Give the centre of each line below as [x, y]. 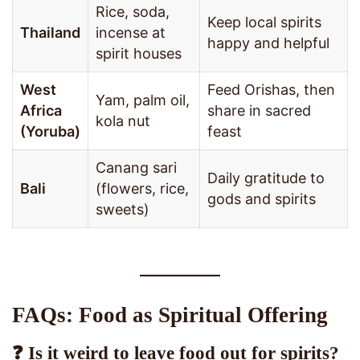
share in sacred [259, 111]
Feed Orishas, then [271, 90]
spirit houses [139, 54]
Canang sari [136, 168]
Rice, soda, [133, 12]
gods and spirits [262, 199]
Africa [41, 111]
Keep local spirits [264, 22]
